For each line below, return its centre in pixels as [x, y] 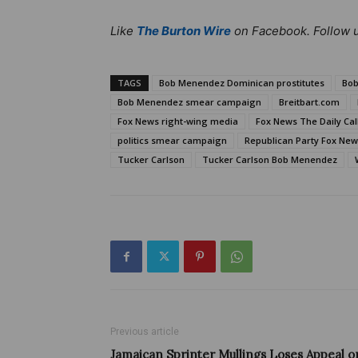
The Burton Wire [184, 31]
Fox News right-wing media [178, 121]
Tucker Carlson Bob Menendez [270, 159]
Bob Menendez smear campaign [189, 102]
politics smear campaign [172, 140]
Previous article [145, 332]
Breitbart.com [309, 102]
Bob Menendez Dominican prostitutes [242, 83]
